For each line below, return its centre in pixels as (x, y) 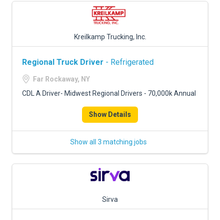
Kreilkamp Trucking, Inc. (110, 37)
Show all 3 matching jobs (109, 142)
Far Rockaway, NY (61, 79)
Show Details (110, 114)
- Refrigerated (129, 62)
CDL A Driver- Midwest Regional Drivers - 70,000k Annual (109, 93)
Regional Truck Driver (63, 62)
